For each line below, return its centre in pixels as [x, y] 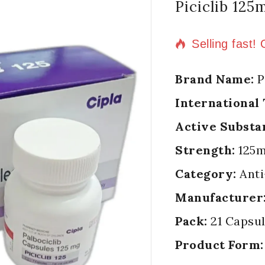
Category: [206, 174]
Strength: [205, 150]
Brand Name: [215, 79]
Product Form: [219, 245]
